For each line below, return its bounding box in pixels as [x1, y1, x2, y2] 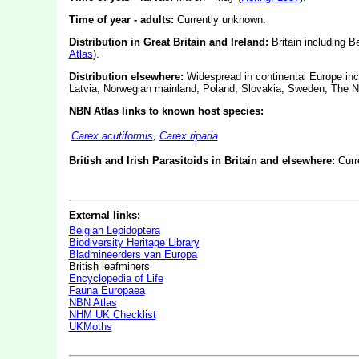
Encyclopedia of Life [68, 272, 163, 284]
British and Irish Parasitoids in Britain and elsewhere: [68, 155, 335, 167]
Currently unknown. [173, 14, 266, 26]
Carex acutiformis [71, 130, 153, 142]
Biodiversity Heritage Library [68, 236, 200, 248]
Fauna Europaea [68, 284, 145, 296]
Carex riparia [159, 130, 218, 142]
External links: [68, 209, 140, 221]
